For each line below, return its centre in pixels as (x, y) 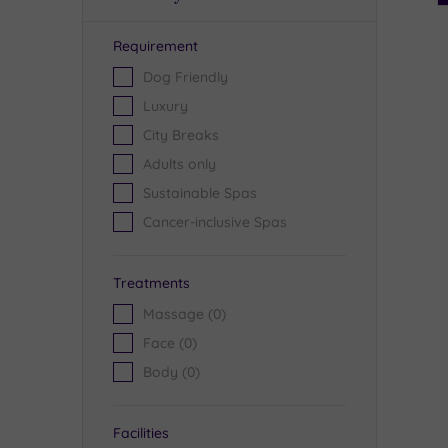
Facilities (141, 433)
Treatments (151, 283)
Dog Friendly (185, 77)
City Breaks (181, 135)
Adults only (179, 164)
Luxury (165, 106)
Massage (173, 314)
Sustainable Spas (200, 193)
